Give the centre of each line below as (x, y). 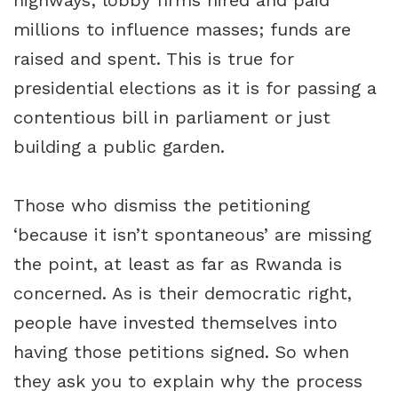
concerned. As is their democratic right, (183, 294)
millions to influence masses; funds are (182, 30)
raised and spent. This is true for (154, 59)
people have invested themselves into (175, 323)
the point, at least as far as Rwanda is (178, 264)
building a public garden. (119, 147)
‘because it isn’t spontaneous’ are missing (192, 235)
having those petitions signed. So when (181, 352)
